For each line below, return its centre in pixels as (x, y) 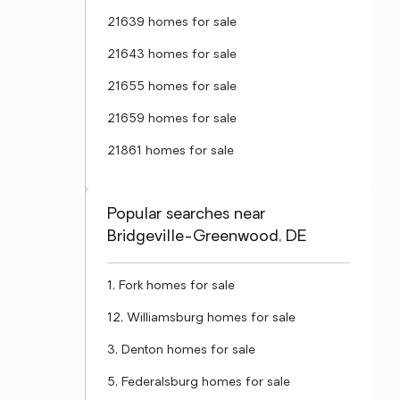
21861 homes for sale (171, 151)
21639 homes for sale (172, 23)
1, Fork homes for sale (171, 286)
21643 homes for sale (172, 55)
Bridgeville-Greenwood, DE (207, 237)
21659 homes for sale (172, 119)
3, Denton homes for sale (181, 350)
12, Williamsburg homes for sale (201, 318)
